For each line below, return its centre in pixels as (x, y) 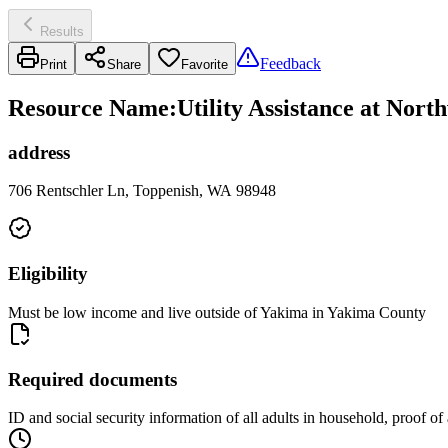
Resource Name (88, 107)
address (39, 152)
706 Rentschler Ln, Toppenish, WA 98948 (142, 191)
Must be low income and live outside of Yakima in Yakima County (217, 312)
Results (62, 31)
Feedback (290, 63)
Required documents (92, 379)
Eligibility (48, 274)
